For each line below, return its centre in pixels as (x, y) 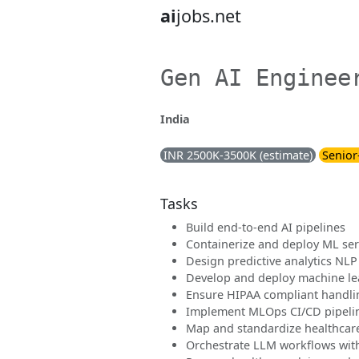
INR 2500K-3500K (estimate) (238, 155)
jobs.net (209, 16)
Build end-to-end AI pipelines (266, 227)
